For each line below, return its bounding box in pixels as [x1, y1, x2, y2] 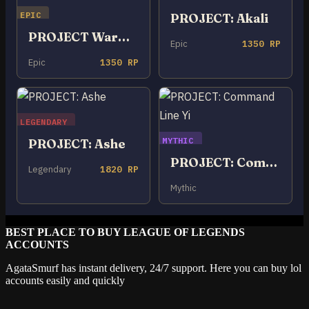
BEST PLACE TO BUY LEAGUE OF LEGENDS [6, 226, 245, 238]
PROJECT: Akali [170, 10, 268, 26]
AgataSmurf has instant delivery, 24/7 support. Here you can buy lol [6, 261, 301, 274]
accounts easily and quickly [6, 274, 125, 286]
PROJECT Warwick [118, 29, 130, 44]
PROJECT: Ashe [28, 136, 126, 151]
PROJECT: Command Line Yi [266, 154, 277, 170]
